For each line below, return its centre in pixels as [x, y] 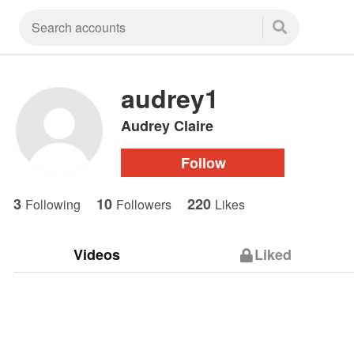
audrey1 [170, 98]
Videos [97, 254]
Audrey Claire [167, 126]
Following [53, 204]
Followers [144, 204]
